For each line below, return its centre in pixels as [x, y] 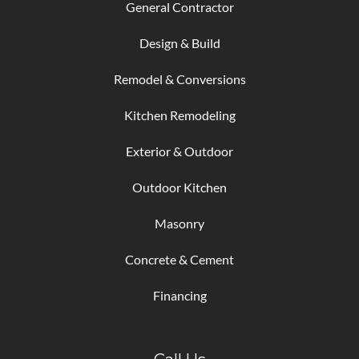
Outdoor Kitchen [179, 187]
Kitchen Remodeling [179, 115]
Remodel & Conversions [179, 79]
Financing [179, 295]
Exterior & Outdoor [179, 151]
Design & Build [179, 42]
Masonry [179, 223]
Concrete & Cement [179, 259]
